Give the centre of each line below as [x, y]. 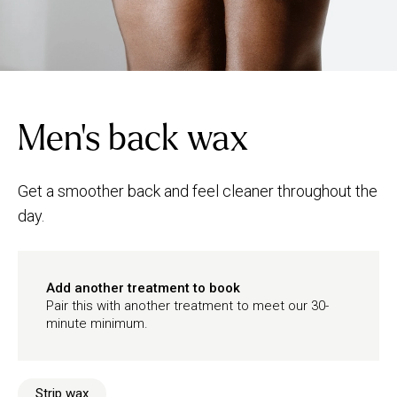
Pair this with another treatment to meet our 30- [187, 306]
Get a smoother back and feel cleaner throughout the [198, 191]
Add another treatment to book [143, 288]
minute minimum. [97, 323]
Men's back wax [133, 138]
